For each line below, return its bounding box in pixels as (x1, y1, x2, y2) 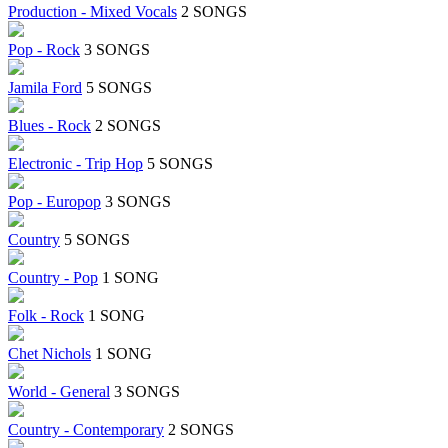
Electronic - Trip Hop (8, 155, 143, 173)
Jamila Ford (8, 79, 82, 97)
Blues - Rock (8, 117, 91, 135)
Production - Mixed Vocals (8, 3, 177, 21)
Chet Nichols (8, 345, 91, 363)
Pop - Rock (8, 41, 80, 59)
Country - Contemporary (8, 421, 164, 439)
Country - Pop (8, 269, 98, 287)
